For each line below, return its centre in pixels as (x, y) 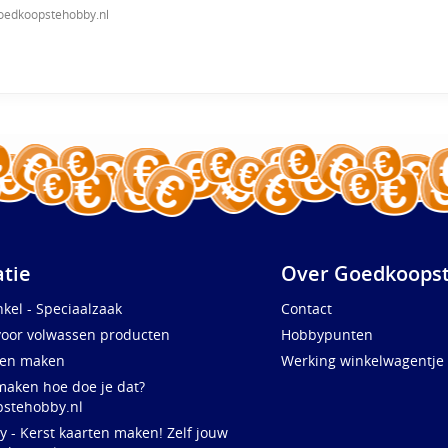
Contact (307, 308)
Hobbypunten (327, 334)
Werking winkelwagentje (363, 360)
